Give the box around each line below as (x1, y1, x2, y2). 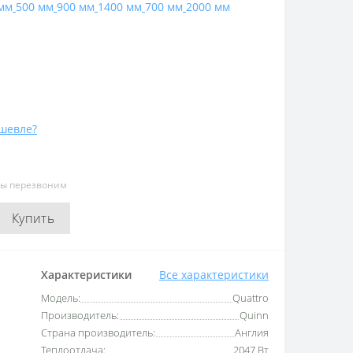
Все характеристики (159, 267, 269, 283)
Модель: (41, 291, 81, 306)
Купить (12, 210, 54, 228)
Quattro (232, 291, 269, 306)
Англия (235, 325, 269, 340)
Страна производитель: (41, 325, 156, 340)
